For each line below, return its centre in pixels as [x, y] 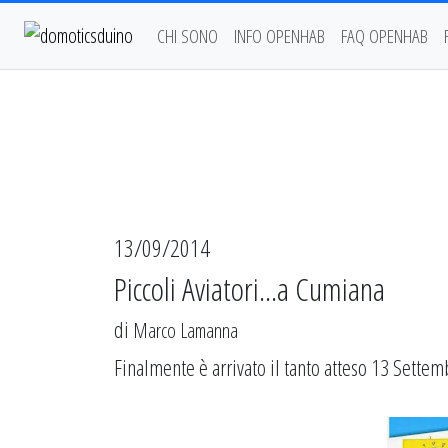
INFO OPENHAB [279, 35]
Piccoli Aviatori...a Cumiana [249, 288]
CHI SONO [187, 35]
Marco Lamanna [185, 330]
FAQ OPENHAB [384, 35]
